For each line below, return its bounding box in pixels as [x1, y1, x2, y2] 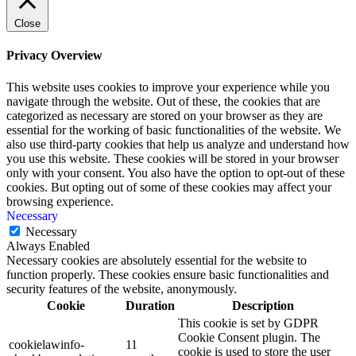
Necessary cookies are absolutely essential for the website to [6, 253, 307, 267]
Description [231, 298, 294, 312]
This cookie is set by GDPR [178, 315, 319, 330]
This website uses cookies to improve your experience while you [6, 79, 330, 94]
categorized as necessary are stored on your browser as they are [6, 108, 323, 122]
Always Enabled [6, 238, 90, 253]
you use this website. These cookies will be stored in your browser [6, 151, 339, 165]
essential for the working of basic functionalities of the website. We [6, 122, 341, 137]
